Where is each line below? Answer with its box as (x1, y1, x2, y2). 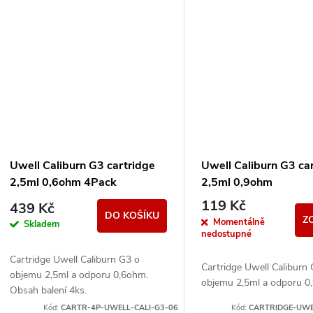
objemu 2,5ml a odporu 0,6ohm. (10, 268, 148, 282)
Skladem (24, 218, 59, 231)
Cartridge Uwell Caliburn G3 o (10, 253, 140, 267)
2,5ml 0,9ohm (201, 175, 273, 191)
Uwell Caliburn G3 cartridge (10, 158, 155, 174)
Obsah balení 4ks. (10, 284, 87, 298)
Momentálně (213, 215, 265, 228)
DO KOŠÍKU (105, 209, 160, 223)
